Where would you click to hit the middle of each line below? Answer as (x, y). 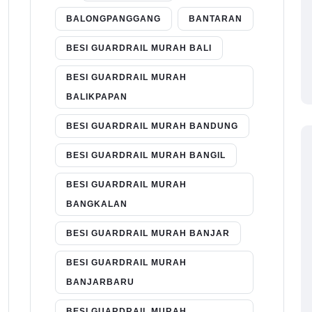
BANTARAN (216, 19)
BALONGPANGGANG (114, 19)
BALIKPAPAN (97, 97)
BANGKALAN (97, 204)
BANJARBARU (100, 282)
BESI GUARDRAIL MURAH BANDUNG (152, 126)
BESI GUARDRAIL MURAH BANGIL (146, 156)
